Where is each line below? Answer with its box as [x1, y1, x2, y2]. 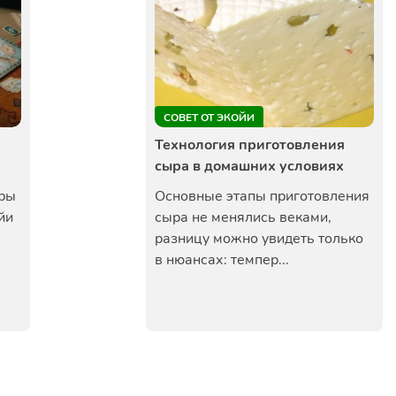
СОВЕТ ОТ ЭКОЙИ [164, 110, 255, 125]
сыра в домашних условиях [155, 156, 344, 176]
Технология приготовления [155, 135, 345, 155]
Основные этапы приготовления [155, 187, 369, 206]
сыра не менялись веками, [155, 208, 331, 227]
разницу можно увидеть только [155, 229, 363, 248]
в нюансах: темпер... [155, 250, 289, 270]
